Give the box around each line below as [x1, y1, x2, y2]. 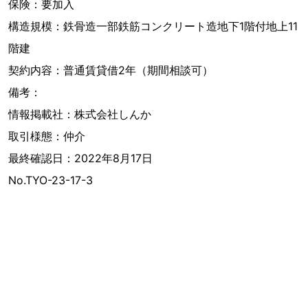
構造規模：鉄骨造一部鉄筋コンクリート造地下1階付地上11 [8, 19, 298, 33]
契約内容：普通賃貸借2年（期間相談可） [8, 63, 213, 77]
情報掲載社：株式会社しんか [8, 107, 151, 121]
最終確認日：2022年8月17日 [8, 151, 153, 165]
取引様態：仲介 [8, 129, 85, 143]
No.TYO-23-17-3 [8, 173, 93, 187]
